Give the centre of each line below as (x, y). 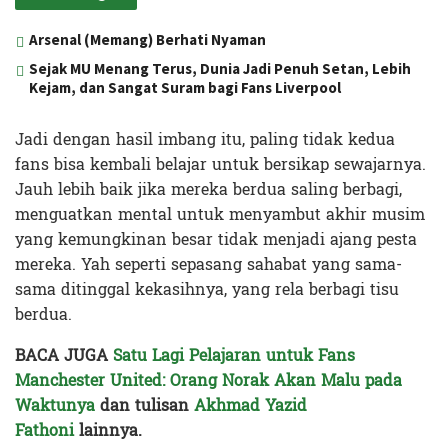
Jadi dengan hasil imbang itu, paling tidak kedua (205, 139)
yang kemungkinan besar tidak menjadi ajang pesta (216, 239)
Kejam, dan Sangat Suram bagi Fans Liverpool (185, 87)
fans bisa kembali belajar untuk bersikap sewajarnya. (220, 164)
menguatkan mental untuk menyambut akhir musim (220, 214)
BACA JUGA (64, 355)
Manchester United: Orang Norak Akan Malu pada (208, 380)
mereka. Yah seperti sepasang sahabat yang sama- (208, 264)
